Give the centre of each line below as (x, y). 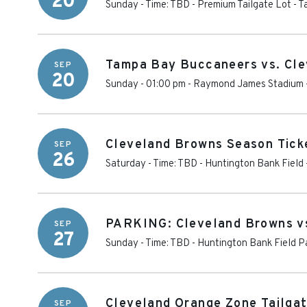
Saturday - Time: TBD (151, 164)
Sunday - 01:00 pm (146, 85)
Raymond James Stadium (248, 85)
